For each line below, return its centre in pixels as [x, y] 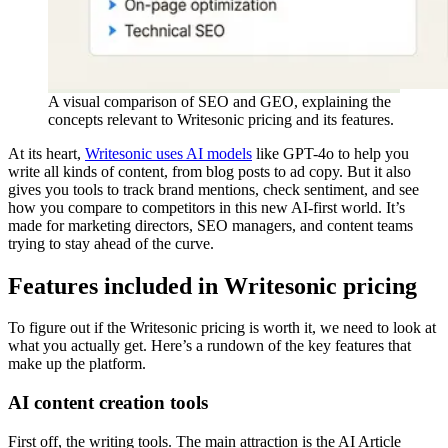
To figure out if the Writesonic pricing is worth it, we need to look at [222, 328]
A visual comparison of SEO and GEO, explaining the [219, 101]
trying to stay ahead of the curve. [111, 243]
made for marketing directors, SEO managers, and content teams [210, 225]
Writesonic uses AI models [168, 153]
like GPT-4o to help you [330, 153]
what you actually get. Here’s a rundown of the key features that [209, 346]
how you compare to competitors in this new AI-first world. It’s [206, 207]
